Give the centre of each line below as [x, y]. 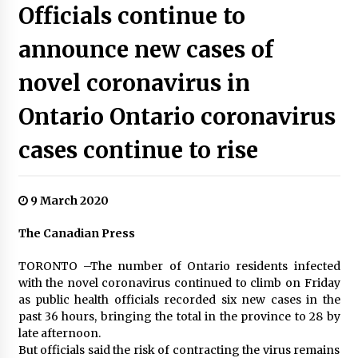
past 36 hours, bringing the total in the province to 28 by [179, 316]
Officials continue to [131, 16]
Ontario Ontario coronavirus [177, 117]
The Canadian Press [76, 233]
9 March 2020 [68, 201]
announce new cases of [145, 50]
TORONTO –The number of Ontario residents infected [179, 266]
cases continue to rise [138, 150]
